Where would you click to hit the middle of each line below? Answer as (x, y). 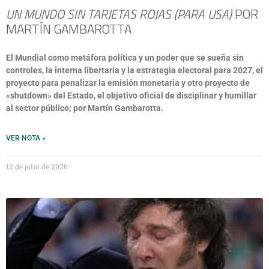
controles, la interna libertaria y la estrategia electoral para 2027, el (134, 70)
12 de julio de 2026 (37, 166)
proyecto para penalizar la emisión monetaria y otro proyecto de (128, 83)
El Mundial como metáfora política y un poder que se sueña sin (125, 58)
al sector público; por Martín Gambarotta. (85, 108)
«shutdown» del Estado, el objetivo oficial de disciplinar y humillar (131, 95)
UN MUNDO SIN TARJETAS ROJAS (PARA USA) (119, 14)
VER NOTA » (26, 138)
